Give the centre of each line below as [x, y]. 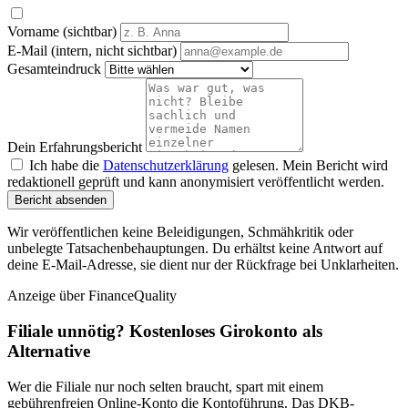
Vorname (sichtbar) [62, 32]
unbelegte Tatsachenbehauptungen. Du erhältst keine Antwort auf [195, 249]
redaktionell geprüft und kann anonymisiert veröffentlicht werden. [196, 182]
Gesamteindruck [54, 69]
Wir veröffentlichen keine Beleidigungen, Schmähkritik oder [180, 232]
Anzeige [31, 296]
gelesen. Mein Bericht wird [308, 166]
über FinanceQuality [118, 296]
